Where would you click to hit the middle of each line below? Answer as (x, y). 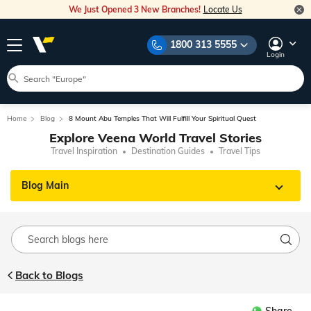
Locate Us (222, 9)
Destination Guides (168, 151)
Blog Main (45, 185)
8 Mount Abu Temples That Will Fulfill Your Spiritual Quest (162, 118)
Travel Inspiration (84, 151)
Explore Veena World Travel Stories (155, 138)
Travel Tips (239, 151)
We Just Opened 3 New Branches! (135, 9)
